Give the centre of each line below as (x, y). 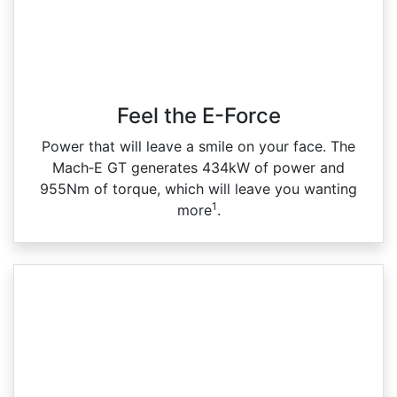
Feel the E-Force (198, 115)
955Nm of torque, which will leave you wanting (198, 188)
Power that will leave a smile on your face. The (198, 146)
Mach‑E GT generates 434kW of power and (198, 167)
